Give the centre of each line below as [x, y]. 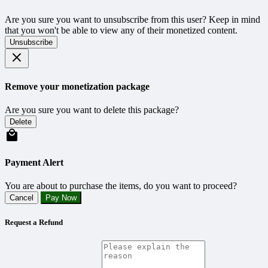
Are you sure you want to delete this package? [92, 109]
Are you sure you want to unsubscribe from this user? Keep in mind [133, 20]
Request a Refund [34, 222]
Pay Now [61, 198]
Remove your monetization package [77, 86]
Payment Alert [34, 163]
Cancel [22, 198]
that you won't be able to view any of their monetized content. [121, 31]
